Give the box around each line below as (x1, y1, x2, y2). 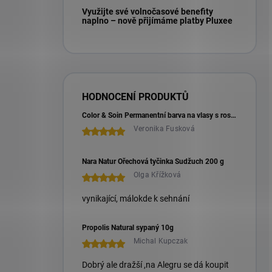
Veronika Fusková (134, 124, 195, 133)
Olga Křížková (134, 170, 182, 179)
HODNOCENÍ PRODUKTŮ (82, 90, 189, 103)
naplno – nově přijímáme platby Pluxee (82, 15, 233, 25)
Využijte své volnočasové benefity (82, 6, 213, 16)
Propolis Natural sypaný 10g (82, 223, 174, 232)
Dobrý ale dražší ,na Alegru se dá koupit (82, 259, 229, 270)
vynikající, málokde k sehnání (82, 193, 189, 203)
